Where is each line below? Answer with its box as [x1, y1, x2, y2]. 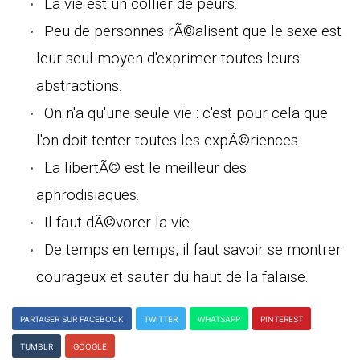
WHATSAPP [198, 313, 240, 324]
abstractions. [36, 76, 122, 95]
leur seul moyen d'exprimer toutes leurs [36, 48, 300, 67]
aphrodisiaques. [36, 185, 140, 204]
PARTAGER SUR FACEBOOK [20, 313, 124, 324]
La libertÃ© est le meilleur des [44, 157, 247, 177]
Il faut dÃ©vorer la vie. [44, 212, 193, 231]
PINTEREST [260, 313, 303, 324]
